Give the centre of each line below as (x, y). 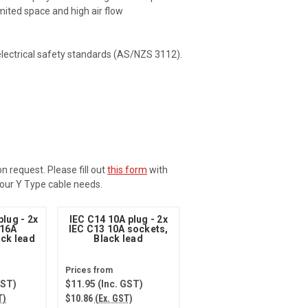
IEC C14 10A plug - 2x (118, 220)
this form (127, 170)
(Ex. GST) (113, 299)
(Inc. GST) (119, 284)
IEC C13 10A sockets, (118, 229)
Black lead (118, 239)
